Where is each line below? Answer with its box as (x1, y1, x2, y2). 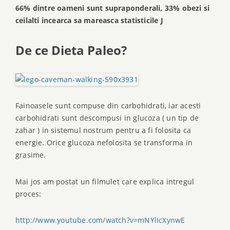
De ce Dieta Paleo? (15, 41, 127, 59)
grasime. (15, 150, 46, 160)
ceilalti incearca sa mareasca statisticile (15, 15, 161, 26)
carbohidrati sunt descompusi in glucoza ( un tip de (15, 113, 199, 123)
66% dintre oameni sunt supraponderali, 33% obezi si (15, 3, 210, 13)
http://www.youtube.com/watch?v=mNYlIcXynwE (15, 215, 185, 225)
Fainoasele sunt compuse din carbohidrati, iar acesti (15, 101, 201, 111)
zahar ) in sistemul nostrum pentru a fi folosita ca (15, 125, 191, 136)
